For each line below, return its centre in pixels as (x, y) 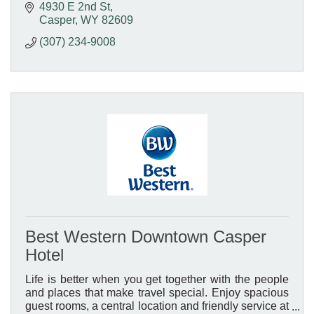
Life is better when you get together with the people (157, 280)
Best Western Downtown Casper (146, 237)
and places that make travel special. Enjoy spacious (157, 293)
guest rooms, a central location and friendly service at (157, 306)
